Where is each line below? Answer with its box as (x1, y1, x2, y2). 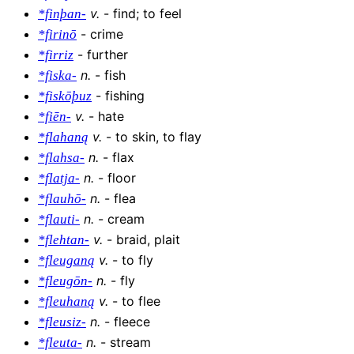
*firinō (38, 27, 77, 43)
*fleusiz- (38, 314, 86, 330)
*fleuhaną (38, 294, 95, 310)
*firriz (38, 47, 73, 63)
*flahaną (38, 130, 88, 145)
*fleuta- (38, 335, 82, 351)
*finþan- (38, 6, 86, 22)
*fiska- (38, 68, 77, 84)
